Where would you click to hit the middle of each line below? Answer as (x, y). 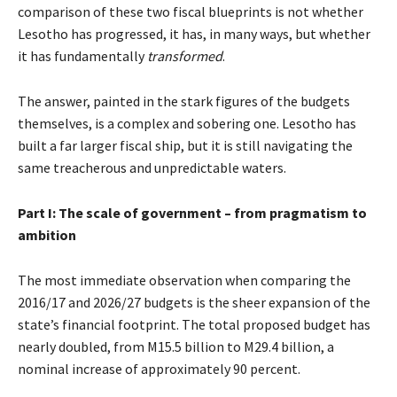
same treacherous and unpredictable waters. (152, 168)
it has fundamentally (82, 56)
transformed (185, 56)
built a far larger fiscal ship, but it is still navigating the (185, 146)
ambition (47, 235)
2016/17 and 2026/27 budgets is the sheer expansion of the (194, 303)
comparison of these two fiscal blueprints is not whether (191, 12)
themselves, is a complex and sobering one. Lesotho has (187, 124)
